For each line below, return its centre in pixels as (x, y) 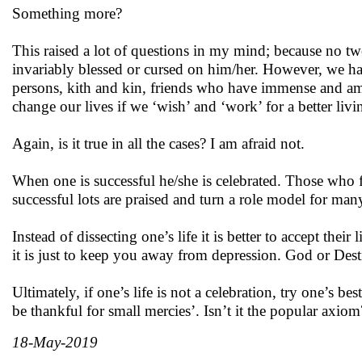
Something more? (67, 13)
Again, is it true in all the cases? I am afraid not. (158, 143)
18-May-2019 (55, 342)
